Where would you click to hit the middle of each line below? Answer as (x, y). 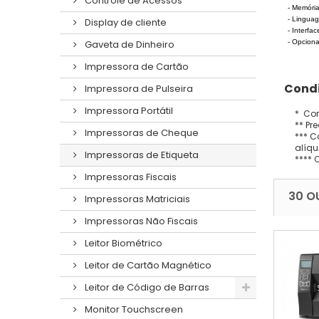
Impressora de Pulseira (138, 88)
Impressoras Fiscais (130, 177)
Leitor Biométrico (122, 243)
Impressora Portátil (128, 110)
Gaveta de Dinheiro (129, 44)
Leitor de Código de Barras (146, 287)
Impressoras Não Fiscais (140, 221)
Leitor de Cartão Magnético (147, 265)
